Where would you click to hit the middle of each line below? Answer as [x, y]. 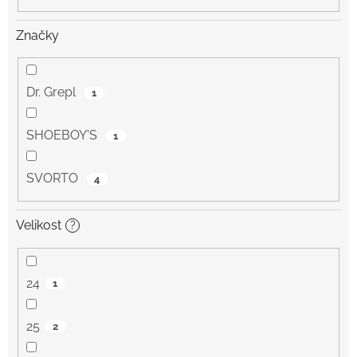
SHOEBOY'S [63, 135]
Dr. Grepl [53, 92]
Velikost [39, 226]
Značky [37, 35]
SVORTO [54, 178]
